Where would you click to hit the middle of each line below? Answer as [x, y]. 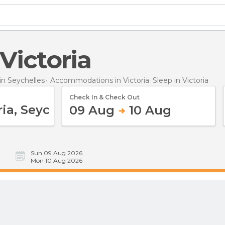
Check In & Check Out [104, 97]
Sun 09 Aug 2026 [57, 153]
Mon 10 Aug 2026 [57, 160]
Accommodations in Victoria [100, 80]
